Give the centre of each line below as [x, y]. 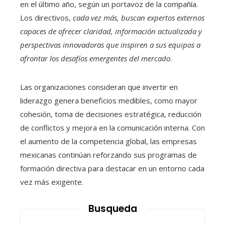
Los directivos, [46, 18]
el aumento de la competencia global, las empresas [108, 141]
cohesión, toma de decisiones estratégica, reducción [111, 114]
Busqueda [113, 209]
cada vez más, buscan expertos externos [139, 18]
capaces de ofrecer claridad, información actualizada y [111, 31]
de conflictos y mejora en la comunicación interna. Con [113, 128]
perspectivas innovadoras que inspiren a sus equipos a [110, 45]
